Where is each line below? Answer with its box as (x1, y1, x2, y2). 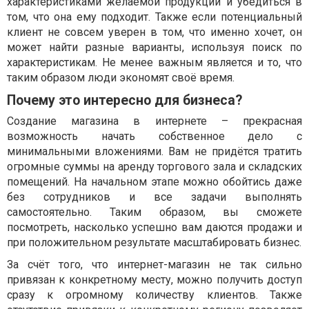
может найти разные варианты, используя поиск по (7, 40, 302, 54)
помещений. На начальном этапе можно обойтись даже (7, 175, 302, 188)
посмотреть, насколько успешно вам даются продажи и (7, 220, 302, 234)
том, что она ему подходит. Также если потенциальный (7, 10, 302, 23)
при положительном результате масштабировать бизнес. (7, 235, 301, 249)
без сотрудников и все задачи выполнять (7, 190, 302, 203)
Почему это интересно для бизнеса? (7, 92, 242, 108)
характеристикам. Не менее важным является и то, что (7, 55, 302, 69)
